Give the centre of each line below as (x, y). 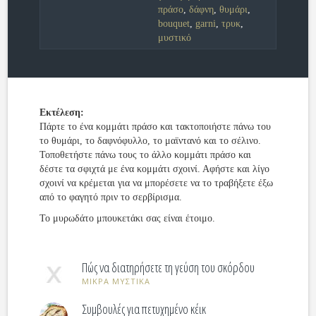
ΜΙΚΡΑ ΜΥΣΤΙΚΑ (116, 281)
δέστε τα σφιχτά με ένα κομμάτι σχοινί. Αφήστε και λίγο (155, 169)
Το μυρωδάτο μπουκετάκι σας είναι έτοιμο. (128, 218)
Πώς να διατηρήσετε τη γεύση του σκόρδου (169, 267)
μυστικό (175, 38)
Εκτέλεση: (62, 113)
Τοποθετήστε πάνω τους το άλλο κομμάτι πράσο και (146, 155)
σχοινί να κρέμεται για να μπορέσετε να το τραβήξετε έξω (157, 183)
